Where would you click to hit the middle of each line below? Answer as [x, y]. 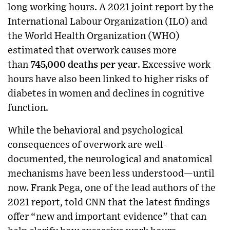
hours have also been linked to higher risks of [108, 79]
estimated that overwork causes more [92, 50]
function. [28, 108]
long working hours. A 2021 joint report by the [111, 7]
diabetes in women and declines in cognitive [106, 93]
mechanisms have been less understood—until [111, 174]
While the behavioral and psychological [95, 130]
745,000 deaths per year [84, 65]
